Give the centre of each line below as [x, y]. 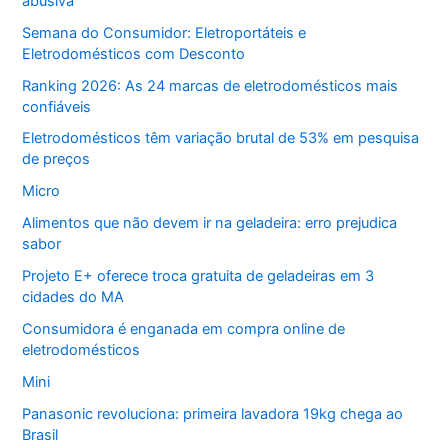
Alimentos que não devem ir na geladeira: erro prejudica [210, 223]
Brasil [40, 435]
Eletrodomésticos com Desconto [134, 53]
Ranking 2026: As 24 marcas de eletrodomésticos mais [210, 85]
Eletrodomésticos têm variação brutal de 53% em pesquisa [221, 138]
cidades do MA [73, 297]
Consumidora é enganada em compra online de [184, 329]
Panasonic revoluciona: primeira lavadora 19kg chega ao [213, 414]
